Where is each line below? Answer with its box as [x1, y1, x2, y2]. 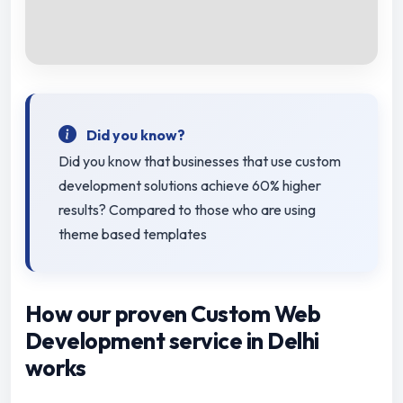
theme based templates [58, 225, 207, 244]
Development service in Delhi [25, 327, 319, 356]
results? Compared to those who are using [58, 201, 316, 219]
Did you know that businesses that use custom [58, 152, 341, 171]
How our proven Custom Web [25, 300, 321, 329]
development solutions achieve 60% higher [58, 176, 321, 195]
